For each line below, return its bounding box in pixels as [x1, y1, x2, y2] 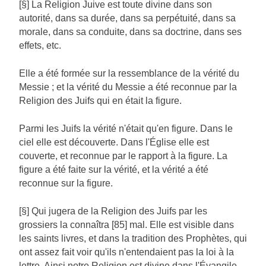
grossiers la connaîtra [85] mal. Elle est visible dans [19, 220, 234, 230]
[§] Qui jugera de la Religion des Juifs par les [19, 206, 207, 217]
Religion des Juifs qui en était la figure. [19, 96, 182, 106]
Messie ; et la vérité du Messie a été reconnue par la [19, 82, 237, 93]
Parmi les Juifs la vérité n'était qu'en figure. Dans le [19, 123, 233, 134]
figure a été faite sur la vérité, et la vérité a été [19, 164, 208, 175]
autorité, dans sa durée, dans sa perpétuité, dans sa [19, 13, 236, 24]
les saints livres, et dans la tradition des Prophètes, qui [19, 233, 247, 244]
